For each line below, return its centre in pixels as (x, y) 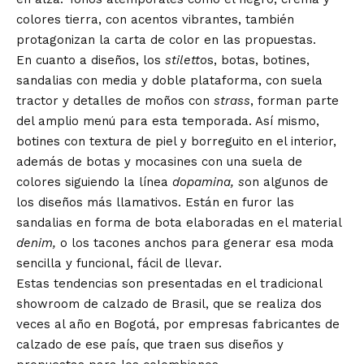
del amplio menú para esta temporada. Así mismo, (168, 121)
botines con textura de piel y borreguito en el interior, (176, 141)
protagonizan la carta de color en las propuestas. (166, 39)
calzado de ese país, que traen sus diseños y (150, 344)
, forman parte (295, 100)
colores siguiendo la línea (94, 182)
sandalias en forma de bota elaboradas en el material (179, 222)
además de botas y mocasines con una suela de (159, 161)
